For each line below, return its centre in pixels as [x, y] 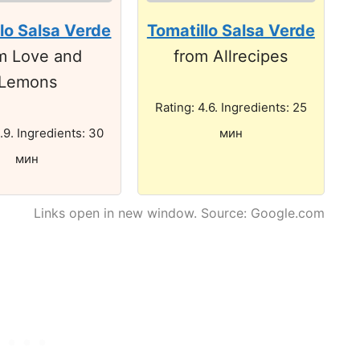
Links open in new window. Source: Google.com [179, 213]
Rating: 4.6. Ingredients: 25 [231, 107]
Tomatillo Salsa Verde [231, 30]
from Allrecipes [231, 56]
